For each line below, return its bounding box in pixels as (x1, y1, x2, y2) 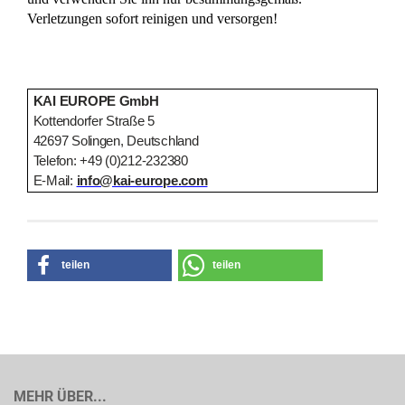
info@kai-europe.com (76, 172, 208, 188)
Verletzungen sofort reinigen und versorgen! (27, 11, 278, 26)
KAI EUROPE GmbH (33, 92, 159, 108)
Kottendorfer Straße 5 (33, 112, 155, 128)
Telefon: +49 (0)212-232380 (33, 152, 188, 168)
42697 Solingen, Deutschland (33, 132, 199, 148)
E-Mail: (33, 172, 77, 188)
